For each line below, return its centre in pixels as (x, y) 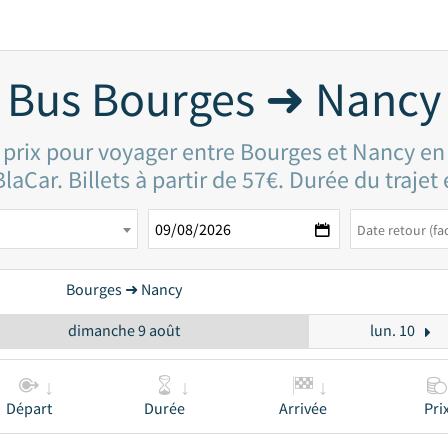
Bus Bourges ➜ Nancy (224, 99)
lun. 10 (392, 330)
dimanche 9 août (123, 330)
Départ (28, 408)
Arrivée (303, 408)
